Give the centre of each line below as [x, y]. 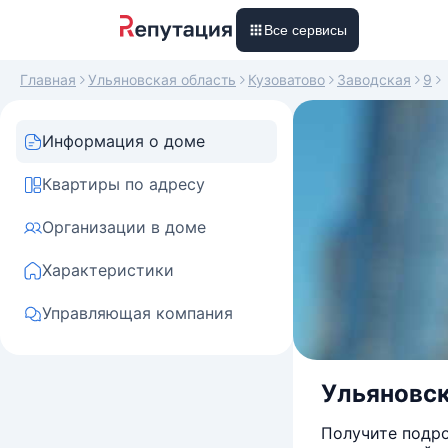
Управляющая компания [137, 313]
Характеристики [108, 270]
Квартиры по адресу [123, 184]
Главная [48, 79]
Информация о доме [123, 141]
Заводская [374, 79]
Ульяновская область [162, 79]
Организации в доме [124, 227]
